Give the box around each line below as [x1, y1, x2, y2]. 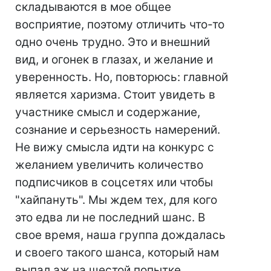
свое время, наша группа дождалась [15, 227, 226, 242]
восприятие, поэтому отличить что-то [15, 17, 224, 31]
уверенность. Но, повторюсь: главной [15, 70, 228, 84]
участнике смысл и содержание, [15, 105, 200, 119]
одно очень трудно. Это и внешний [15, 34, 210, 49]
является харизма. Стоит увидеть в [15, 87, 215, 102]
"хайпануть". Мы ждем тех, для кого [15, 192, 217, 207]
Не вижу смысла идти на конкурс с [15, 140, 214, 154]
